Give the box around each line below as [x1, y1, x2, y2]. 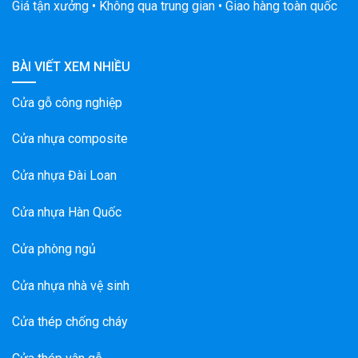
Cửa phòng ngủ [12, 241, 96, 257]
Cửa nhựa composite [12, 131, 128, 147]
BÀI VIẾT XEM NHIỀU [12, 58, 130, 74]
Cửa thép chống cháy [12, 314, 128, 330]
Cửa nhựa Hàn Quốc [12, 204, 121, 220]
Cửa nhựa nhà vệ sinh [12, 277, 129, 293]
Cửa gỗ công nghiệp [12, 94, 122, 110]
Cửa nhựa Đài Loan [12, 168, 117, 184]
